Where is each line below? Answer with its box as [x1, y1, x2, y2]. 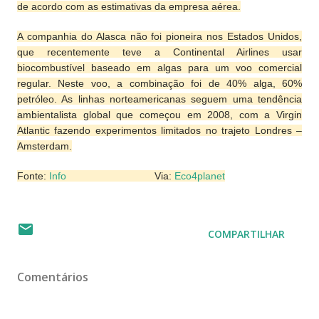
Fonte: [17, 170, 49, 182]
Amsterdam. [17, 140, 72, 152]
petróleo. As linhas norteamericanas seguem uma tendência [17, 93, 302, 105]
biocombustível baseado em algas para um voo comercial [17, 62, 302, 73]
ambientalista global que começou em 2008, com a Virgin [17, 109, 302, 120]
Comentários [17, 269, 88, 285]
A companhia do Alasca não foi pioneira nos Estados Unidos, [17, 31, 302, 42]
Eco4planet [172, 170, 225, 182]
